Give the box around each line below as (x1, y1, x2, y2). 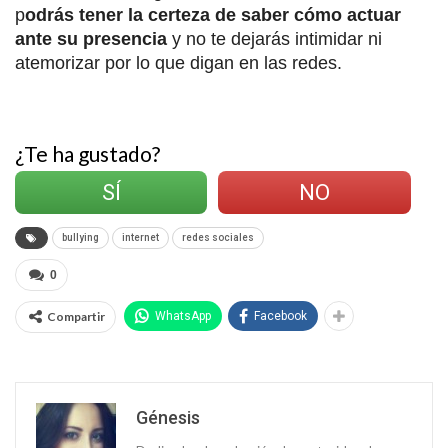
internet (122, 232, 159, 244)
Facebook (254, 309, 307, 324)
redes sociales (182, 232, 254, 244)
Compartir (47, 309, 105, 325)
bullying (62, 232, 99, 244)
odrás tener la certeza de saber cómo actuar (25, 5, 401, 26)
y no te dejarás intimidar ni (172, 29, 382, 50)
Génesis (136, 407, 200, 429)
